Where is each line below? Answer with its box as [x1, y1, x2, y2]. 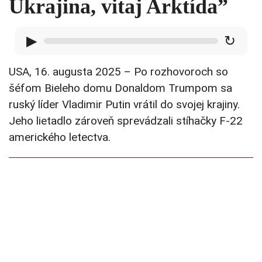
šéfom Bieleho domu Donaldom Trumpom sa [9, 81, 232, 95]
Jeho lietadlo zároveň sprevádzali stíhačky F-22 [9, 114, 243, 128]
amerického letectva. [9, 130, 111, 144]
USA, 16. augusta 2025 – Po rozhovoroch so [9, 65, 228, 79]
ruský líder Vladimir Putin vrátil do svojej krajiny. [9, 98, 240, 112]
